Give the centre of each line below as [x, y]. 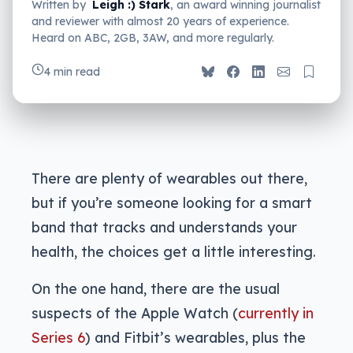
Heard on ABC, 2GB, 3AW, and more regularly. [153, 38]
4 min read [72, 72]
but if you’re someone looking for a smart [172, 203]
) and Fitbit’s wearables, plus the [195, 338]
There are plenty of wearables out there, [169, 178]
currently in [276, 313]
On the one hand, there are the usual [156, 289]
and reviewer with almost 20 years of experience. [160, 22]
